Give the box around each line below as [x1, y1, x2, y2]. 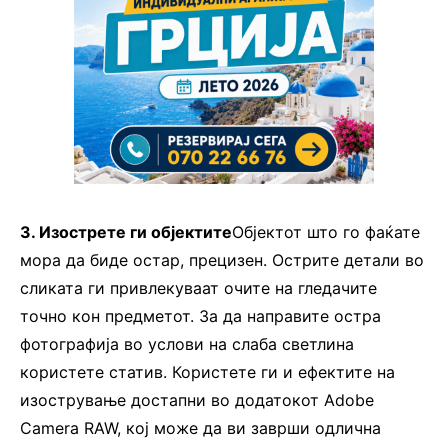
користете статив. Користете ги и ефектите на [20, 362, 395, 383]
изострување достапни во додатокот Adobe [20, 390, 374, 411]
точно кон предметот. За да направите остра [20, 306, 381, 327]
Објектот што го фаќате [232, 222, 420, 243]
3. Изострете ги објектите [20, 222, 232, 243]
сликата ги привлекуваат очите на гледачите [20, 278, 377, 299]
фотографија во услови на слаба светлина [20, 334, 354, 355]
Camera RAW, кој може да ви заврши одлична [20, 418, 381, 439]
